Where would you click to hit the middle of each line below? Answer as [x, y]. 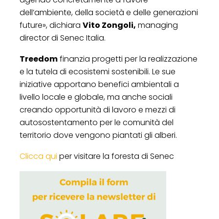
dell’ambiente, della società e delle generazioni [109, 12]
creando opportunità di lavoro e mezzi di [98, 109]
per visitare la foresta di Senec [116, 156]
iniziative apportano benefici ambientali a [99, 84]
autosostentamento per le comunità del [97, 122]
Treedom [39, 59]
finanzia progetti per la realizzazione [128, 59]
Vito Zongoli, [109, 25]
